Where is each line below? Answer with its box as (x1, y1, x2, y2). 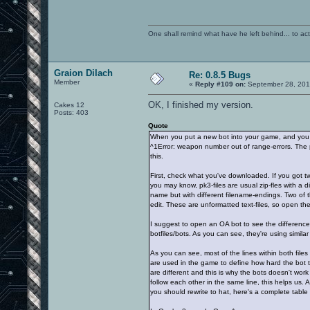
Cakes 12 (54, 100, 84, 109)
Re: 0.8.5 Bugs (189, 69, 250, 80)
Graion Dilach (54, 67, 113, 78)
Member (54, 77, 80, 86)
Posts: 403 (54, 108, 89, 116)
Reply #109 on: (195, 80, 246, 88)
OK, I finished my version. (148, 99, 253, 110)
